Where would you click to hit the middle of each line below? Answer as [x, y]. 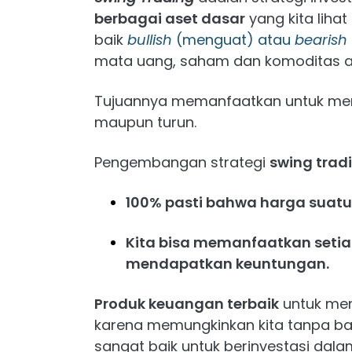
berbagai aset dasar [170, 18]
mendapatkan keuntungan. [227, 264]
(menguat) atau [233, 40]
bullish [150, 40]
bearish [321, 40]
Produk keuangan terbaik [187, 304]
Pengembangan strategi [182, 162]
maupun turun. [145, 122]
